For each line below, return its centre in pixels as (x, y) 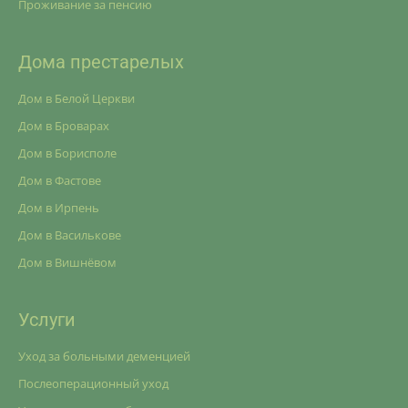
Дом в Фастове (60, 180)
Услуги (47, 320)
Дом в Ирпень (59, 208)
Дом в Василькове (70, 235)
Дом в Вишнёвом (67, 262)
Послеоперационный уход (93, 383)
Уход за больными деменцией (104, 356)
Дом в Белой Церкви (76, 98)
